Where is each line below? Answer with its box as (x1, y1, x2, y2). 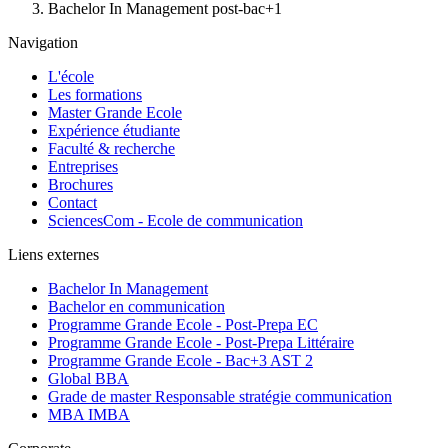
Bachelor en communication (48, 298, 225, 316)
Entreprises (48, 158, 118, 176)
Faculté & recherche (48, 140, 175, 158)
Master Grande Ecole (48, 104, 182, 122)
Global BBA (48, 370, 129, 388)
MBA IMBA (48, 406, 130, 424)
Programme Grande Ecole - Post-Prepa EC (48, 316, 318, 334)
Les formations (48, 86, 142, 104)
